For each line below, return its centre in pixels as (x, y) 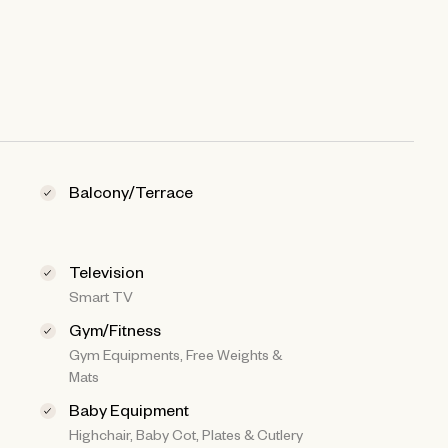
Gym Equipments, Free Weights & (176, 353)
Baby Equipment (129, 408)
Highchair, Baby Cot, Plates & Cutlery (186, 433)
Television (107, 270)
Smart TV (101, 295)
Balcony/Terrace (131, 190)
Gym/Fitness (115, 328)
